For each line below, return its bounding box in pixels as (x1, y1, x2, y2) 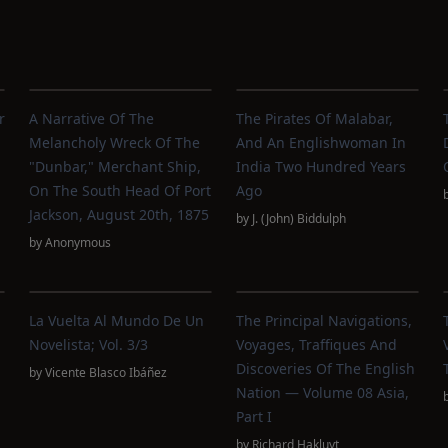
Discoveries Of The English (235, 359, 415, 378)
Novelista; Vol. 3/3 (29, 335, 149, 354)
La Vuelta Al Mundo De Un (29, 311, 205, 330)
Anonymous (45, 234, 112, 251)
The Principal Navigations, (235, 311, 412, 330)
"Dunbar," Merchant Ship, (29, 157, 202, 176)
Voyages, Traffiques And (235, 335, 397, 354)
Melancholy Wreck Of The (29, 133, 201, 152)
